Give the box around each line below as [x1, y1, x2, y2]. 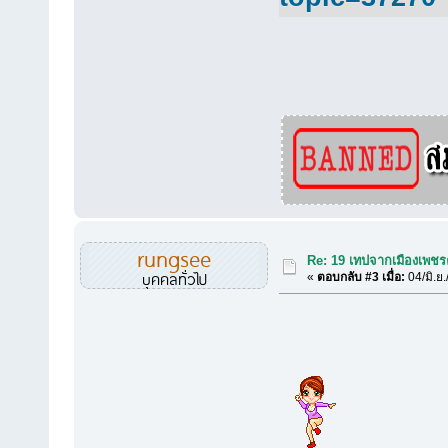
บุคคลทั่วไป [141, 266, 207, 290]
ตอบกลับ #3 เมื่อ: [317, 270, 406, 285]
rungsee [137, 239, 212, 275]
